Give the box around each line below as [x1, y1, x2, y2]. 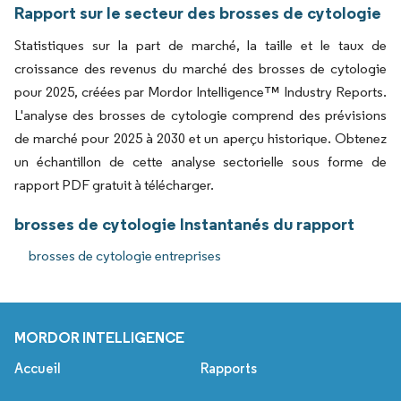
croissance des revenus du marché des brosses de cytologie [14, 59, 387, 77]
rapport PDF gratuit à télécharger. [14, 175, 214, 193]
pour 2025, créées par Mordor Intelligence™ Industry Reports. [14, 82, 387, 100]
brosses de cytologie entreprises [29, 246, 221, 264]
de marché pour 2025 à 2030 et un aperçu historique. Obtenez [14, 129, 387, 147]
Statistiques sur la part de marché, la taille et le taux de [14, 36, 387, 54]
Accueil [14, 359, 61, 377]
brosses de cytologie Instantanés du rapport [14, 212, 354, 235]
